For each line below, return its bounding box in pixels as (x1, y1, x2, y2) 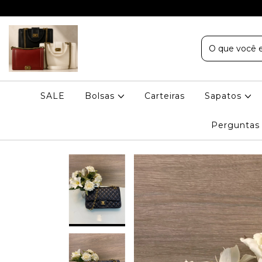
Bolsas (84, 91, 118, 101)
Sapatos (205, 91, 245, 101)
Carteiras (144, 91, 185, 101)
